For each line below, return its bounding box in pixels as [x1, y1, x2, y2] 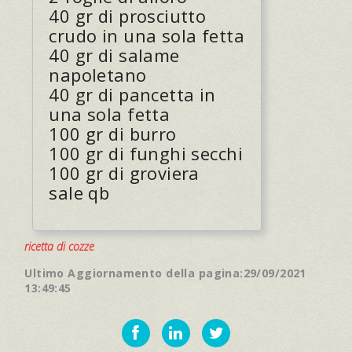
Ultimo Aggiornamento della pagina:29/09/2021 [24, 265, 306, 280]
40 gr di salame [49, 42, 180, 67]
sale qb [49, 180, 110, 204]
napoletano [49, 62, 147, 86]
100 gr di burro [49, 121, 177, 145]
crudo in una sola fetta [49, 23, 245, 47]
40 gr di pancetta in [49, 82, 216, 106]
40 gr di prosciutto [49, 3, 207, 27]
